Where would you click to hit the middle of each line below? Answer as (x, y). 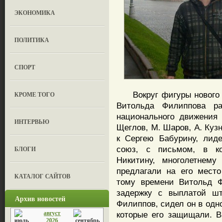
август (52, 213)
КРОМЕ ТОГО (35, 94)
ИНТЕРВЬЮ (32, 122)
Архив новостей (40, 198)
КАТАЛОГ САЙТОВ (43, 176)
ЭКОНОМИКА (35, 13)
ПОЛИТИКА (32, 40)
